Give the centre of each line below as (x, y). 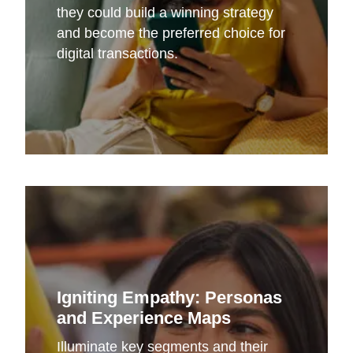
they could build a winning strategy (165, 13)
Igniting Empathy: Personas (169, 298)
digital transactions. (117, 54)
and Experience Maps (143, 318)
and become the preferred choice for (171, 33)
